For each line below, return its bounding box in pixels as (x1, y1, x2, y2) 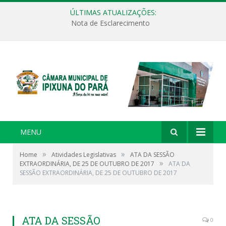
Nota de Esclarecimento (71, 18, 150, 28)
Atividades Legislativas (51, 150, 116, 159)
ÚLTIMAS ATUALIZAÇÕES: (70, 8, 156, 17)
